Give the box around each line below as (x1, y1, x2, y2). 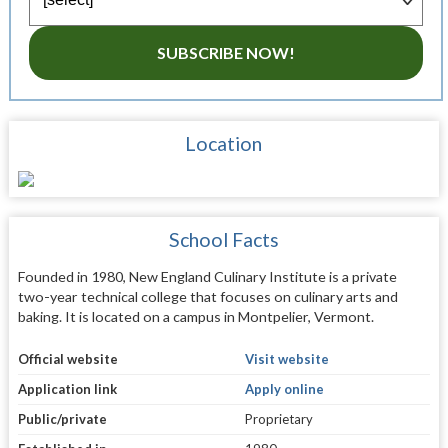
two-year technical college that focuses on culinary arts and (17, 287, 398, 305)
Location (185, 131, 263, 155)
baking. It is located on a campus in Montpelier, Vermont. (17, 307, 374, 325)
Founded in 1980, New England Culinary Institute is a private (17, 267, 397, 285)
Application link (17, 381, 117, 398)
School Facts (168, 227, 279, 251)
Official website (17, 351, 118, 368)
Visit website (244, 351, 329, 368)
